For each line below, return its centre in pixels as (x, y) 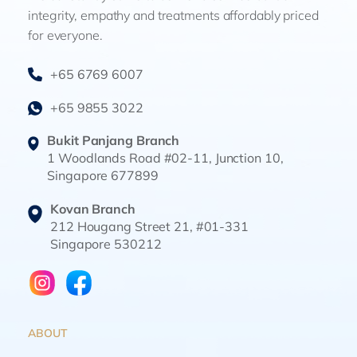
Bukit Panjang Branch (114, 140)
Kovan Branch (93, 208)
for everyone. (65, 35)
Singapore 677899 (103, 175)
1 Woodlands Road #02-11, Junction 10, (165, 157)
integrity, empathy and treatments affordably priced (173, 15)
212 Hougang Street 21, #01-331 (149, 226)
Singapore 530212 (106, 243)
